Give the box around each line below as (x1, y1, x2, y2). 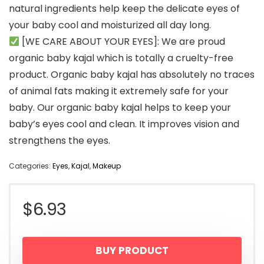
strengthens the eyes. (9, 134, 110, 148)
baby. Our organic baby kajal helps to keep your (9, 101, 231, 115)
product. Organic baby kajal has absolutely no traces (9, 68, 255, 82)
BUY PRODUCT (95, 243, 169, 258)
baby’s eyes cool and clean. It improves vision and (9, 117, 239, 131)
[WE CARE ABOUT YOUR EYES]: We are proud (19, 35, 226, 49)
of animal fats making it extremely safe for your (9, 84, 229, 98)
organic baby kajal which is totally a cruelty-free (9, 51, 233, 65)
